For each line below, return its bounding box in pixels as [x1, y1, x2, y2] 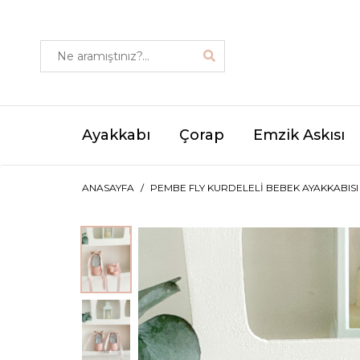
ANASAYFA [82, 182, 134, 194]
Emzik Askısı [253, 126, 345, 144]
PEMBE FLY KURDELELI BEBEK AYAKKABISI [150, 182, 358, 194]
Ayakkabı [82, 126, 150, 144]
